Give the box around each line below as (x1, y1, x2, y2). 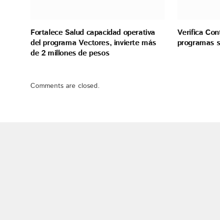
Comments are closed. (30, 81, 100, 91)
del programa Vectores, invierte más (30, 37, 157, 49)
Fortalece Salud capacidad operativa (30, 27, 156, 39)
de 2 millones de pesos (30, 48, 110, 59)
